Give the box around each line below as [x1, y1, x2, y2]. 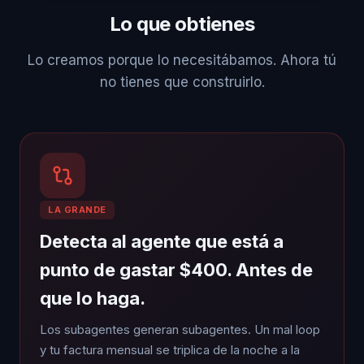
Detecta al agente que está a [40, 230, 284, 252]
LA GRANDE [48, 203, 106, 215]
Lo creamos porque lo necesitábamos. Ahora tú [28, 51, 336, 68]
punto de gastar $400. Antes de [40, 258, 313, 280]
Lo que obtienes [109, 11, 255, 36]
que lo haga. [40, 287, 145, 309]
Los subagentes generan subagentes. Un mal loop [40, 321, 320, 337]
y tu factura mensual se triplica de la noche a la [40, 341, 300, 357]
